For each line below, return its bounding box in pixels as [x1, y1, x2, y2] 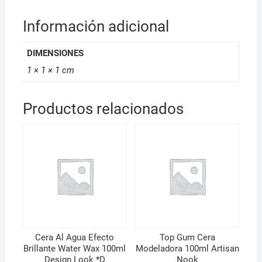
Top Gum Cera [159, 232, 215, 243]
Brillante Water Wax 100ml [23, 243, 126, 254]
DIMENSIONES [27, 47, 84, 58]
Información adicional [22, 18, 169, 36]
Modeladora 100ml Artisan [135, 243, 239, 254]
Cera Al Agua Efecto [35, 232, 115, 243]
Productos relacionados [22, 100, 184, 118]
